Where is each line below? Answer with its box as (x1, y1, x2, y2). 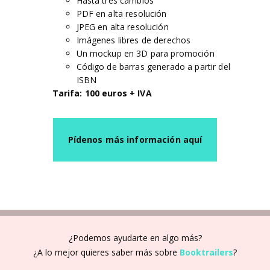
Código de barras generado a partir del (76, 61, 230, 72)
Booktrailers (180, 246, 233, 258)
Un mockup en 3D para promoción (76, 48, 215, 59)
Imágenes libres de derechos (76, 34, 191, 46)
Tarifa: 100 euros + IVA (52, 87, 152, 99)
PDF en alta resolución (76, 8, 167, 19)
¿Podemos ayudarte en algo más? (68, 232, 202, 243)
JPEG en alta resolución (76, 21, 169, 33)
